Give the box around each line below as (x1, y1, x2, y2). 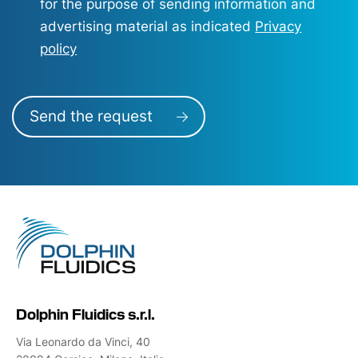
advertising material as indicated (40, 18, 256, 35)
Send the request (30, 107, 153, 126)
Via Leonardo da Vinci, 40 (16, 334, 150, 348)
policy (40, 41, 78, 58)
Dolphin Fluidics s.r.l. (16, 302, 155, 323)
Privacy (255, 18, 302, 35)
